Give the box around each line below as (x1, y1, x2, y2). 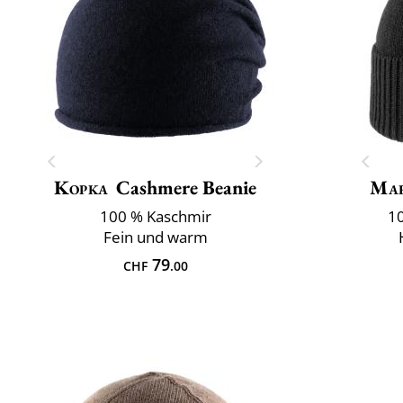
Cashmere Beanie (116, 174, 256, 201)
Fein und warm (103, 226, 208, 247)
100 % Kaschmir (99, 205, 211, 227)
